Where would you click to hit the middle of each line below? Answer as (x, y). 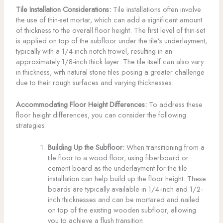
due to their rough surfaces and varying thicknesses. (95, 82)
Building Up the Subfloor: (86, 147)
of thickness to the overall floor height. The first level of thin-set (110, 30)
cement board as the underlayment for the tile (117, 168)
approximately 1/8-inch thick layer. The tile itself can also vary (110, 61)
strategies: (31, 125)
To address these (174, 105)
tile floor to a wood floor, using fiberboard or (118, 158)
